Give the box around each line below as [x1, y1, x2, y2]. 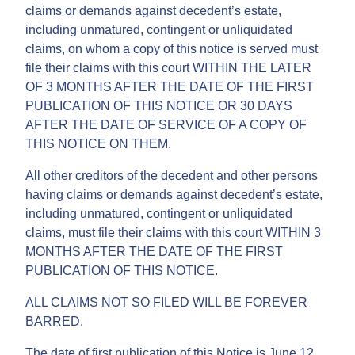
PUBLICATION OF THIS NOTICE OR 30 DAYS [25, 98, 292, 113]
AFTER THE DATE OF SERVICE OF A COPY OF [25, 117, 307, 132]
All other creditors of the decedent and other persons [25, 168, 318, 182]
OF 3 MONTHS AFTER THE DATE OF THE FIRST [25, 79, 314, 94]
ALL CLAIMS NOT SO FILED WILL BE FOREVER [25, 295, 307, 309]
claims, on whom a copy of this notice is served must [25, 41, 318, 55]
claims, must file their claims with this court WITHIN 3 [25, 225, 321, 239]
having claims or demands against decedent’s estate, [25, 187, 323, 201]
